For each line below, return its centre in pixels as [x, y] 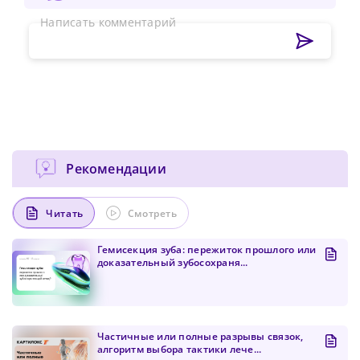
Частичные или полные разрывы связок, [200, 337]
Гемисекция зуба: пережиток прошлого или [207, 250]
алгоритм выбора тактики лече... [180, 350]
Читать [65, 213]
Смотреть [152, 213]
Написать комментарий [112, 22]
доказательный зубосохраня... [173, 263]
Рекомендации [116, 169]
